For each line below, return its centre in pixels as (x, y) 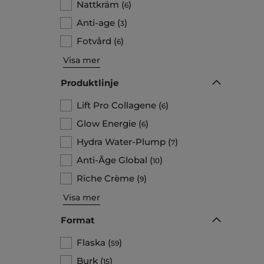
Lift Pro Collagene (116, 105)
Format (78, 220)
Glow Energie (106, 123)
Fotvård (94, 41)
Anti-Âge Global (112, 160)
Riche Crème (105, 178)
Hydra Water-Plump (121, 141)
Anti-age (96, 22)
